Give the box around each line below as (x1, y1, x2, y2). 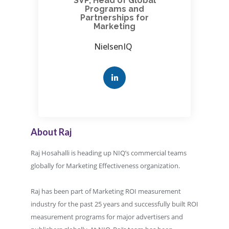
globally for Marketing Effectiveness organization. (31, 161, 183, 170)
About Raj (31, 126, 72, 138)
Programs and (85, 4, 144, 14)
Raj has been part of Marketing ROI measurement (31, 186, 181, 196)
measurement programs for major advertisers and (31, 212, 183, 221)
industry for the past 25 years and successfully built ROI (31, 199, 198, 209)
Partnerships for (80, 12, 149, 22)
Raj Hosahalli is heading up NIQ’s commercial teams (31, 148, 187, 157)
